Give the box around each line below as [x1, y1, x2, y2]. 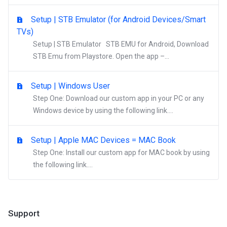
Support [4, 208, 40, 218]
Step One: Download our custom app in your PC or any [33, 94, 204, 102]
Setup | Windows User [31, 81, 110, 91]
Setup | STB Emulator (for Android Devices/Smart [31, 15, 206, 24]
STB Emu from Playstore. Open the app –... [33, 52, 169, 60]
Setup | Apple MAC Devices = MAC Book [31, 135, 176, 145]
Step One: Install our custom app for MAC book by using [33, 148, 210, 157]
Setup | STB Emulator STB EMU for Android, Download [33, 40, 209, 48]
